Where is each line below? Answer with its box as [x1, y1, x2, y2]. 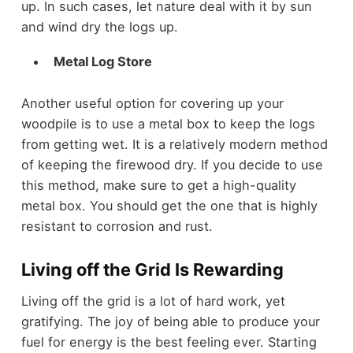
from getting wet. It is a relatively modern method [20, 136, 328, 153]
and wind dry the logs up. [20, 18, 178, 35]
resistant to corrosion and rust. [20, 218, 213, 235]
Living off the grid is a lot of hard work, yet [20, 293, 285, 310]
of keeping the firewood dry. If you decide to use [20, 157, 323, 173]
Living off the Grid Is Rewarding [20, 259, 288, 280]
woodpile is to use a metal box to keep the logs [20, 116, 315, 132]
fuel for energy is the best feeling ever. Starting [20, 334, 317, 351]
